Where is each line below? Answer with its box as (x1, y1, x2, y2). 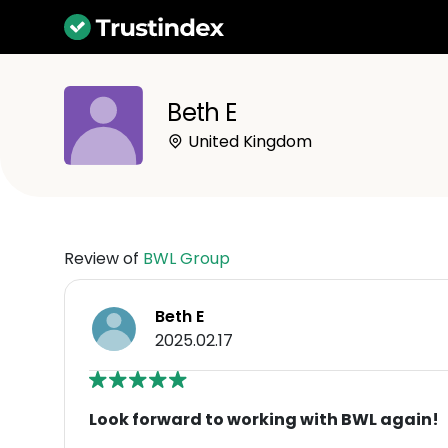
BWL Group (143, 246, 230, 270)
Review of (64, 246, 143, 270)
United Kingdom (184, 129, 313, 153)
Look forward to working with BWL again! (89, 407, 439, 431)
